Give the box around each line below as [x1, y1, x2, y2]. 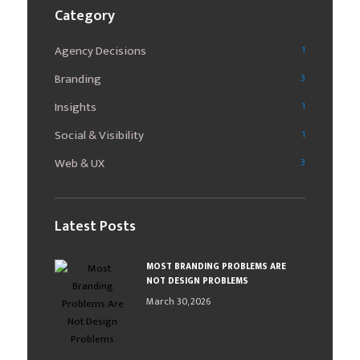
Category [55, 4, 116, 29]
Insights [55, 97, 97, 118]
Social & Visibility [55, 125, 145, 146]
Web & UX [55, 153, 105, 174]
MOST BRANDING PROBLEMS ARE [145, 260, 286, 275]
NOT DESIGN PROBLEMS [145, 274, 248, 289]
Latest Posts [55, 215, 137, 239]
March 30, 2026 [145, 293, 211, 310]
